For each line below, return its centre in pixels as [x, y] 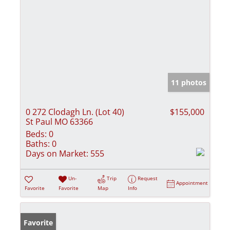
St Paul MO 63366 [59, 122]
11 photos [189, 83]
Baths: [38, 144]
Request [148, 178]
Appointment [192, 183]
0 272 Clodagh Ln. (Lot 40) [75, 112]
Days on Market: [57, 154]
